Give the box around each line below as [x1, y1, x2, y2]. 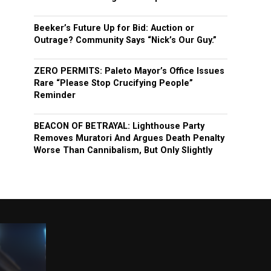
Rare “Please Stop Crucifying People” [34, 78, 193, 88]
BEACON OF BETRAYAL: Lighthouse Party [34, 121, 204, 131]
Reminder [34, 90, 76, 100]
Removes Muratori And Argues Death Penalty [34, 133, 224, 143]
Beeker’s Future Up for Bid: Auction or [34, 23, 194, 33]
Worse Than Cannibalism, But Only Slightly [34, 145, 212, 155]
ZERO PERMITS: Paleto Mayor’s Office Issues [34, 66, 224, 76]
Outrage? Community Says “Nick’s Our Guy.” [34, 35, 217, 45]
